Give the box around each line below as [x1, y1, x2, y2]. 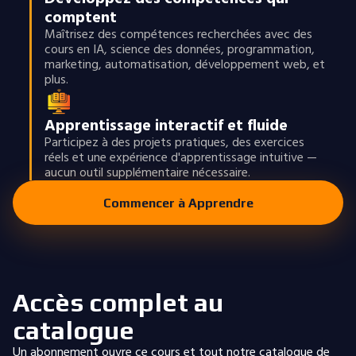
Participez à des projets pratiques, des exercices [44, 132, 304, 153]
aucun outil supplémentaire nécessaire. [44, 162, 250, 183]
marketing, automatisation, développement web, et [44, 54, 325, 75]
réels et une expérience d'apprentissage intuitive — [44, 147, 317, 168]
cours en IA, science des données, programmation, [44, 39, 315, 60]
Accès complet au [13, 288, 224, 317]
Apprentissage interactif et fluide [44, 113, 288, 138]
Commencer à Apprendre [103, 195, 253, 211]
